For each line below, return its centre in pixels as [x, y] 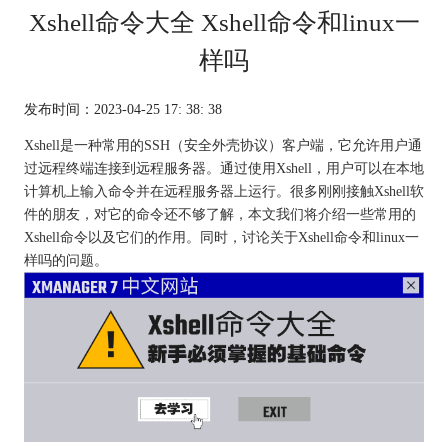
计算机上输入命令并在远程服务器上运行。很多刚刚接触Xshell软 [223, 190]
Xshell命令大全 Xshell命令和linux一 [224, 22]
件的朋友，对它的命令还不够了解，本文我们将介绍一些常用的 [219, 213]
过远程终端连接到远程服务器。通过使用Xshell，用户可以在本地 [223, 167]
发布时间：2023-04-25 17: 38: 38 [122, 109]
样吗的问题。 [65, 259]
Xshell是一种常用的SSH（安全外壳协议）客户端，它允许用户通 [222, 144]
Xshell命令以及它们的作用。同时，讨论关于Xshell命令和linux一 [221, 236]
